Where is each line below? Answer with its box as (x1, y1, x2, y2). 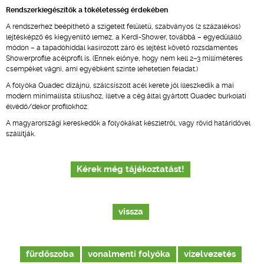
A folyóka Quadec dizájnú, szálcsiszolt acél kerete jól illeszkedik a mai (6, 81, 234, 90)
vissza (118, 207, 143, 217)
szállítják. (6, 130, 35, 138)
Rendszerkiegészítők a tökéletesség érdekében (6, 6, 168, 14)
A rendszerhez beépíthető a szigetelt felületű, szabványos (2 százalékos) (6, 22, 240, 31)
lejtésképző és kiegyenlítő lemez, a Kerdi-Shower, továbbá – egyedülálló (6, 33, 242, 41)
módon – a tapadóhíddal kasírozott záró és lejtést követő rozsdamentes (6, 44, 238, 52)
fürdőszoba (25, 249, 74, 259)
